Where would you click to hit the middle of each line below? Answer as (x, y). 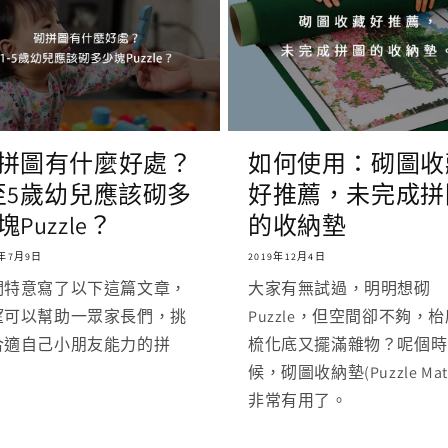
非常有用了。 (298, 400)
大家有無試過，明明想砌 (339, 288)
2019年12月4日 (287, 256)
